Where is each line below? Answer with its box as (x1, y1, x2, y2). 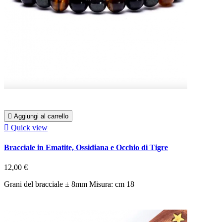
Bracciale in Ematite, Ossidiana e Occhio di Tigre (4, 143, 168, 152)
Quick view (11, 123, 48, 132)
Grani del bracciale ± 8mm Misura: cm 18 (4, 179, 134, 188)
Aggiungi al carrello (14, 112, 68, 120)
